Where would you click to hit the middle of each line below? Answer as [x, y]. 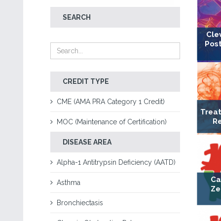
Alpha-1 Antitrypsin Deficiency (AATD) [116, 162]
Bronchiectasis [80, 203]
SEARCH [77, 17]
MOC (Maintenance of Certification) [112, 122]
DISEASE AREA [87, 142]
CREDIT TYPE [86, 81]
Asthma [69, 183]
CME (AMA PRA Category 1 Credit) [111, 102]
